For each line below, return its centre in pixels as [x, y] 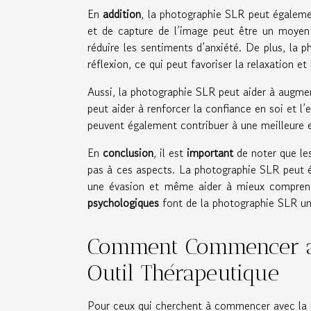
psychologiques [123, 203]
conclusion [128, 153]
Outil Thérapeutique [183, 273]
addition [122, 14]
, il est [170, 153]
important [210, 153]
